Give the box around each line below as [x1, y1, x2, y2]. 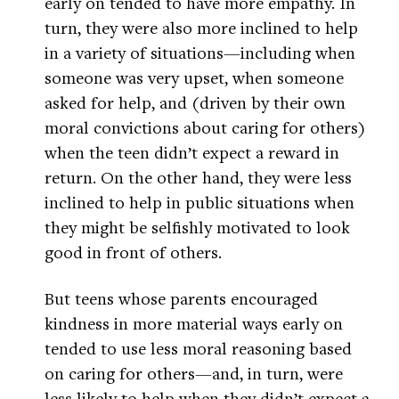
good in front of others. [45, 240, 222, 264]
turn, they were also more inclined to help [45, 16, 358, 39]
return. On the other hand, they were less [45, 166, 352, 189]
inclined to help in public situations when [45, 191, 354, 214]
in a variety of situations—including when [45, 41, 355, 64]
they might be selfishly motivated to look [45, 216, 350, 239]
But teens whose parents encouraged [45, 287, 318, 310]
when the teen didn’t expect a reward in [45, 141, 339, 164]
